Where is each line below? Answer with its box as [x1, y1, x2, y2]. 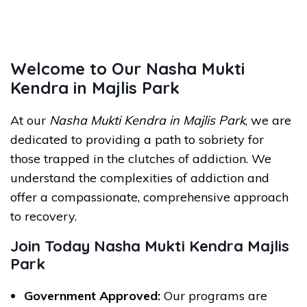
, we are [245, 112, 291, 128]
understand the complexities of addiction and [10, 170, 269, 186]
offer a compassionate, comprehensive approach [10, 189, 288, 205]
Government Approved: [24, 288, 160, 304]
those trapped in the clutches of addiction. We [10, 151, 271, 167]
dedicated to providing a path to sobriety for [10, 132, 264, 147]
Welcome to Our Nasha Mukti [10, 58, 245, 79]
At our [10, 112, 49, 128]
